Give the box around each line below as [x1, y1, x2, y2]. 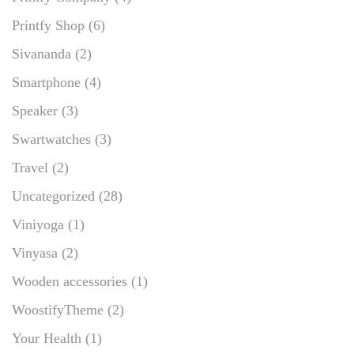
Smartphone [12, 73, 81, 90]
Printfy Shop [12, 17, 85, 33]
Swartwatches [12, 130, 91, 147]
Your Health [12, 330, 81, 346]
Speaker [12, 102, 58, 119]
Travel [12, 159, 48, 175]
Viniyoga [12, 216, 64, 232]
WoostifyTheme [12, 301, 104, 318]
